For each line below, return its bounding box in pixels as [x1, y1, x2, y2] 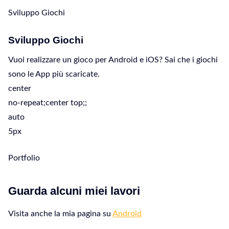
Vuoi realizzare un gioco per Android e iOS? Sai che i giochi [8, 56, 218, 64]
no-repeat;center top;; [8, 99, 87, 107]
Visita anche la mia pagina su [8, 210, 112, 218]
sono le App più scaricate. [8, 70, 100, 78]
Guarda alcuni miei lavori [8, 185, 140, 197]
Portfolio [8, 154, 40, 162]
